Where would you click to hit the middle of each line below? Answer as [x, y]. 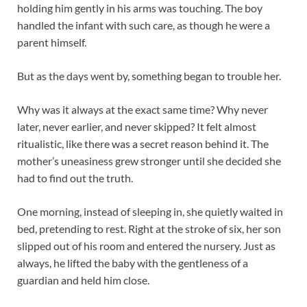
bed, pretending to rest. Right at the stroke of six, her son [149, 229]
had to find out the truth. [75, 178]
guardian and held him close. [83, 280]
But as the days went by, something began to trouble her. [149, 76]
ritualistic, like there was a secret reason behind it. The [143, 144]
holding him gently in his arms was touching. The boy [140, 8]
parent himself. [52, 42]
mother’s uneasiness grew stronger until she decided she [149, 161]
